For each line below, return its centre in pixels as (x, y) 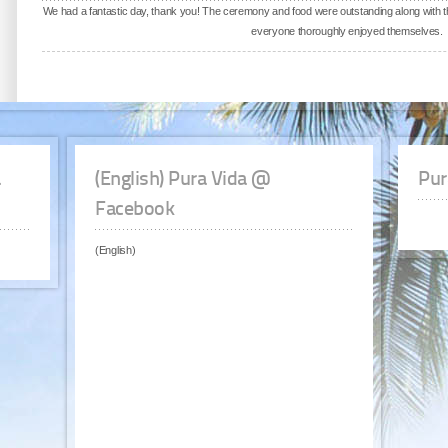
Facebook (134, 210)
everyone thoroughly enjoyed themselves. (347, 31)
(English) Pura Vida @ (183, 180)
